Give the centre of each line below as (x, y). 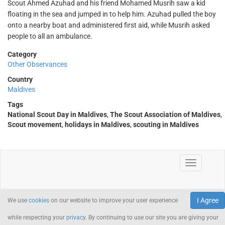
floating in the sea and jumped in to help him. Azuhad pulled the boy (112, 14)
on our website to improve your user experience (114, 200)
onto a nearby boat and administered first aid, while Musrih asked (109, 25)
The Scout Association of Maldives (165, 115)
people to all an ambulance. (50, 36)
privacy (76, 217)
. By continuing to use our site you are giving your (152, 217)
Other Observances (37, 64)
